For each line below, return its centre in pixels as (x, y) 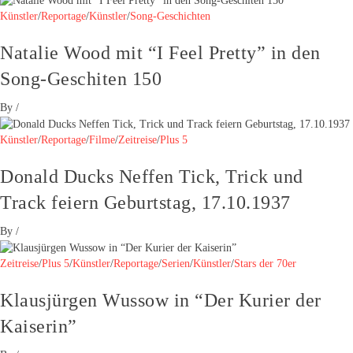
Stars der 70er (265, 263)
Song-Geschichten (170, 17)
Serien (176, 263)
